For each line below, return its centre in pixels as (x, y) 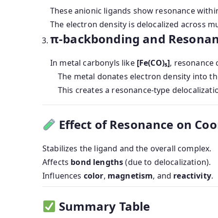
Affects (57, 162)
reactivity (192, 176)
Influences (63, 176)
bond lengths (97, 162)
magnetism (130, 176)
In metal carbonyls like (93, 63)
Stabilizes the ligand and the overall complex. (127, 149)
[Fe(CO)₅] (153, 63)
